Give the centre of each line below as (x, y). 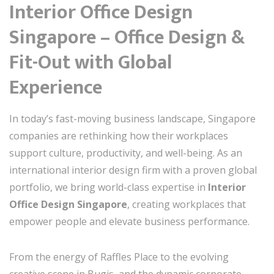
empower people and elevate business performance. (129, 221)
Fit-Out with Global (91, 63)
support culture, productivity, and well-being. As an (126, 153)
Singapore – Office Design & (127, 38)
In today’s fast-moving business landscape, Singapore (132, 119)
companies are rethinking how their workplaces (119, 136)
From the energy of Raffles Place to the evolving (119, 257)
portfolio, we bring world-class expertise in (109, 187)
